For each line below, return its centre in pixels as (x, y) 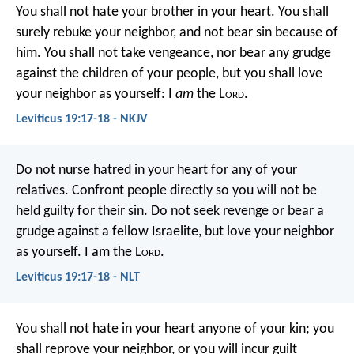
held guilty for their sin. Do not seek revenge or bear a (170, 212)
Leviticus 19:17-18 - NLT (78, 278)
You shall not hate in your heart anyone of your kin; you (175, 329)
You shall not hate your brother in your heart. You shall (172, 12)
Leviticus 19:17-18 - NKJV (81, 120)
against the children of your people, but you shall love (169, 73)
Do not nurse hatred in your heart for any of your (156, 171)
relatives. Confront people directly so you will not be (166, 191)
